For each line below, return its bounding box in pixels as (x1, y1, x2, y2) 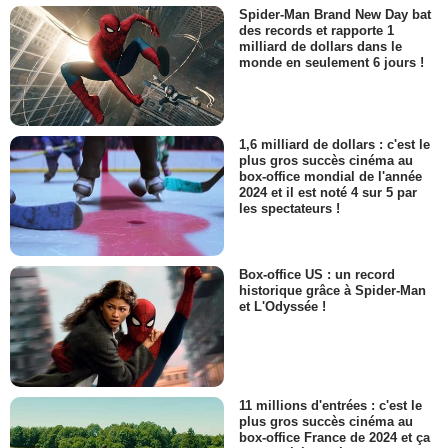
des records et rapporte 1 (239, 22, 394, 38)
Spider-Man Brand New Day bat (239, 6, 431, 22)
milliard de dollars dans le (239, 38, 402, 54)
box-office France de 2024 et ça (239, 429, 430, 445)
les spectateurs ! (239, 201, 340, 217)
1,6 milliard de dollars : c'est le (239, 136, 430, 152)
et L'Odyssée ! (239, 299, 326, 315)
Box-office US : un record (239, 267, 395, 283)
